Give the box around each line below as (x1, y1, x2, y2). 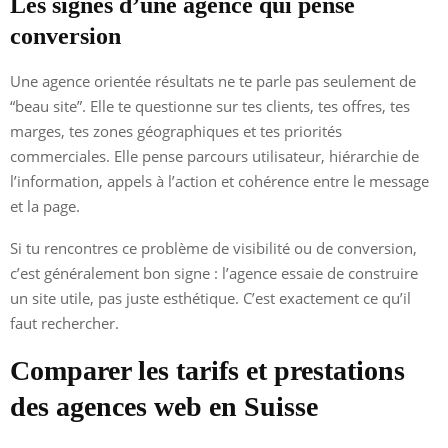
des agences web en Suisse (10, 390, 318, 422)
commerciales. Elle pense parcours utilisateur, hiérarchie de (10, 145, 419, 166)
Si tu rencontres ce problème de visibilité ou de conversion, (10, 237, 417, 258)
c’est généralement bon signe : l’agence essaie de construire (10, 262, 418, 283)
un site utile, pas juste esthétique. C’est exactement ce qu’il (10, 287, 411, 308)
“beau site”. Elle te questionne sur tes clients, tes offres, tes (10, 95, 410, 116)
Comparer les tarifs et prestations (10, 354, 405, 386)
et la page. (10, 195, 80, 216)
